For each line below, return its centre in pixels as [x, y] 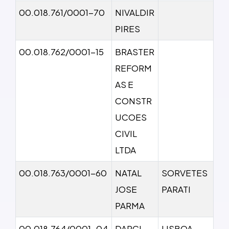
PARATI [176, 189]
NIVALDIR [135, 12]
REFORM [133, 68]
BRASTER [135, 51]
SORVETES [185, 173]
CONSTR [133, 100]
